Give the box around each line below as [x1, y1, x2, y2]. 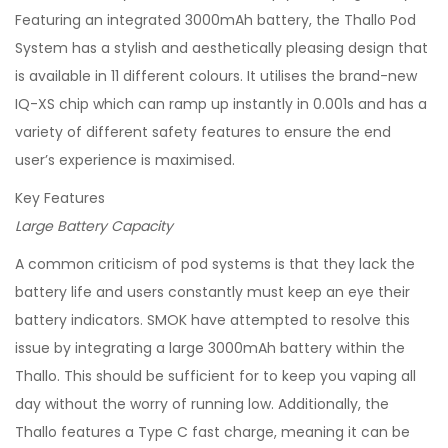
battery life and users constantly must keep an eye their [15, 282, 410, 302]
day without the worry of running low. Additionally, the [15, 394, 389, 414]
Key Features [15, 188, 105, 208]
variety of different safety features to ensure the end [15, 122, 391, 142]
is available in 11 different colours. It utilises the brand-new [15, 66, 417, 86]
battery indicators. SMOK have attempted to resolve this [15, 310, 410, 330]
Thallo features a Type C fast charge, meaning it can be [15, 422, 410, 442]
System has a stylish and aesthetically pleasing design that [15, 38, 428, 58]
